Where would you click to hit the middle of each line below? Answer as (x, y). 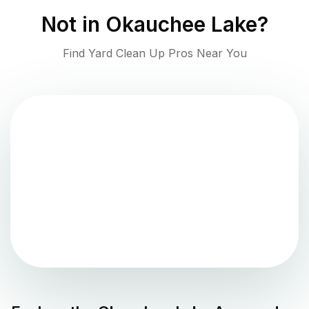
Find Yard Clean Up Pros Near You (154, 53)
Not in (73, 24)
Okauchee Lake (181, 24)
